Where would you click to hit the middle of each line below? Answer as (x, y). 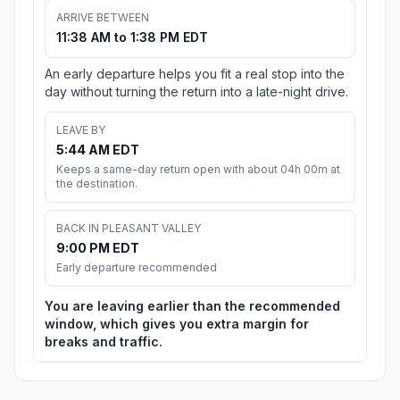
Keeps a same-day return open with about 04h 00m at (198, 170)
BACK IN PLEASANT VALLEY (129, 229)
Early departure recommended (137, 268)
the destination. (97, 184)
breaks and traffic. (104, 342)
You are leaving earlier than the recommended (192, 306)
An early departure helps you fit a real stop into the (195, 74)
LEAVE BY (81, 130)
